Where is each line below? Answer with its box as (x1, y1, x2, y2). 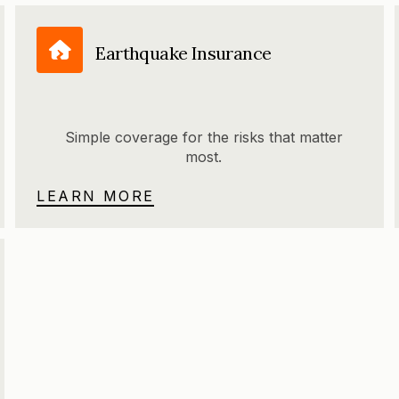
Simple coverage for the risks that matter (64, 128, 343, 147)
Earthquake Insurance (95, 41, 272, 64)
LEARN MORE (37, 187, 155, 206)
